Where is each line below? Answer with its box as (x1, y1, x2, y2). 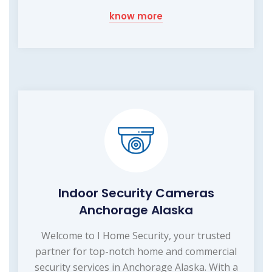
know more (109, 9, 163, 22)
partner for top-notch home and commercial (35, 244, 237, 258)
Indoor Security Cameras (58, 184, 214, 202)
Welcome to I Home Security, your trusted (41, 228, 231, 242)
